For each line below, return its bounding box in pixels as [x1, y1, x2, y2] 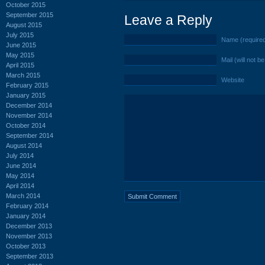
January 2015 [6, 91, 46, 99]
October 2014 [6, 121, 46, 129]
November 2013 [6, 232, 52, 240]
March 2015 [6, 71, 40, 79]
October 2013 [6, 242, 46, 250]
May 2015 [6, 51, 34, 59]
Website [221, 76, 244, 83]
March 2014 [6, 192, 40, 199]
